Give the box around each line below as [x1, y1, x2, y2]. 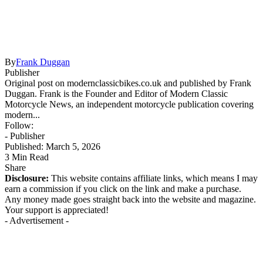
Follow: [5, 120, 33, 130]
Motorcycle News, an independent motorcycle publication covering [5, 99, 254, 109]
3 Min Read [5, 151, 49, 162]
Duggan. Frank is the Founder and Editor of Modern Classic [5, 88, 228, 99]
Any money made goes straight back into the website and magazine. [5, 194, 256, 204]
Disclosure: [5, 173, 49, 183]
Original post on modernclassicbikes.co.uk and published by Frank [5, 77, 251, 88]
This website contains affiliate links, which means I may [49, 173, 258, 183]
